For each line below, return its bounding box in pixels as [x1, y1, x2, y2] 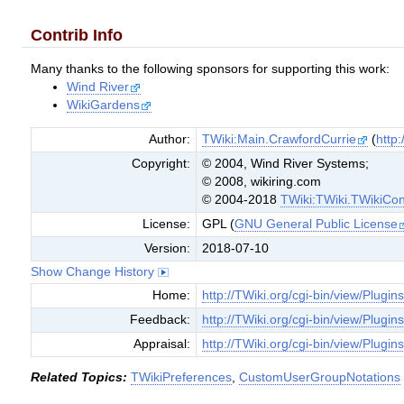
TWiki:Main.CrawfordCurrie [202, 132, 357, 146]
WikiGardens [67, 98, 141, 113]
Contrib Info [31, 25, 124, 44]
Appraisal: [133, 336, 191, 351]
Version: [144, 241, 191, 255]
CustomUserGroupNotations [239, 371, 401, 385]
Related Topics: [31, 371, 128, 385]
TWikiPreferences [131, 371, 233, 385]
